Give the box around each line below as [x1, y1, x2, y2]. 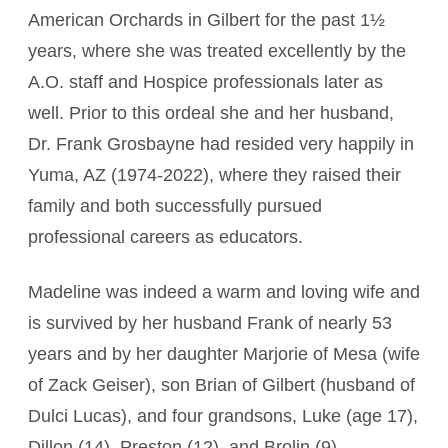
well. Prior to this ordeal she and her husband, [28, 103, 394, 123]
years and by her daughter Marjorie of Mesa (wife [28, 344, 420, 364]
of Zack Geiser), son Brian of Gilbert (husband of [28, 375, 415, 395]
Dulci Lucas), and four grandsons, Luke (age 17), [28, 406, 418, 426]
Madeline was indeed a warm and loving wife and [28, 282, 420, 302]
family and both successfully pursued [28, 196, 322, 216]
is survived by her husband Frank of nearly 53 [28, 313, 392, 333]
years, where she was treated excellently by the [28, 41, 406, 61]
